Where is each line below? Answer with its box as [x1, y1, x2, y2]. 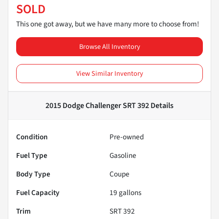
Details [149, 100, 174, 111]
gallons [117, 187, 141, 198]
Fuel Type [16, 150, 47, 161]
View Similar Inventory [76, 68, 143, 79]
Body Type [16, 169, 50, 180]
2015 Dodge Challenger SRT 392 [45, 100, 149, 111]
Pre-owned [109, 131, 144, 143]
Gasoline [109, 150, 136, 161]
